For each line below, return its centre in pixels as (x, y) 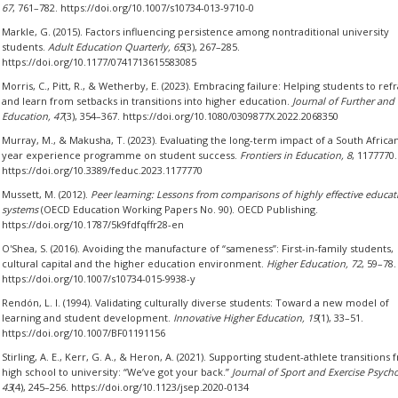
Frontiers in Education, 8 (295, 155)
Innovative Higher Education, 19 (245, 318)
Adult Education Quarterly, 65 (115, 47)
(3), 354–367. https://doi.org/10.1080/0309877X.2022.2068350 (201, 116)
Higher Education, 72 (314, 263)
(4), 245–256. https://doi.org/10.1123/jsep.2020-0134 (130, 387)
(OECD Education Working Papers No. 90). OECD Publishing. (178, 209)
